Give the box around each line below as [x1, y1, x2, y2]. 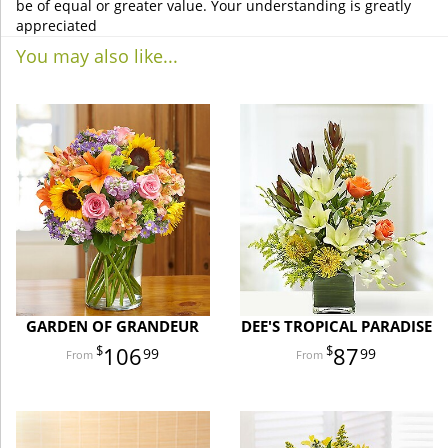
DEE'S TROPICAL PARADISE [240, 315, 432, 337]
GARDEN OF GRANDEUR [26, 315, 200, 337]
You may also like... [16, 43, 178, 68]
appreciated [16, 15, 97, 35]
